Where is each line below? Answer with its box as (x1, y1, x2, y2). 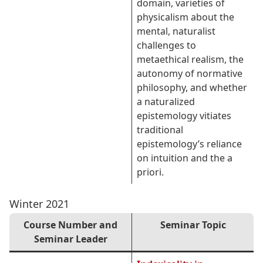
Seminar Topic (160, 218, 226, 231)
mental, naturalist (137, 25, 215, 38)
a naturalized (137, 95, 195, 108)
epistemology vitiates (137, 109, 231, 122)
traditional (137, 123, 183, 136)
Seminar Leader (33, 232, 107, 245)
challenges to (137, 39, 196, 52)
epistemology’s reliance (137, 137, 242, 150)
